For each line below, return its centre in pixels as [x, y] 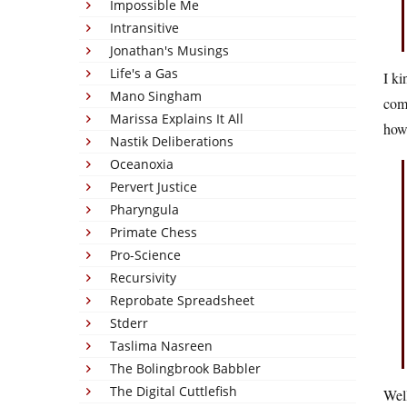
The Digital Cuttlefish [174, 391]
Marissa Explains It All [177, 119]
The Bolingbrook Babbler [185, 368]
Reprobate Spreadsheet [182, 300]
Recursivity [143, 278]
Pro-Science [145, 255]
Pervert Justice [154, 187]
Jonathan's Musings [169, 50]
